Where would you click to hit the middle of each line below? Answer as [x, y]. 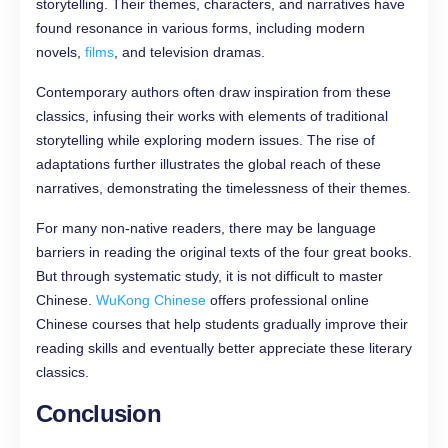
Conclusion [98, 414]
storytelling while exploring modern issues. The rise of [205, 140]
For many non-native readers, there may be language [206, 228]
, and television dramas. [189, 52]
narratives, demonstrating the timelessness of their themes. [223, 188]
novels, [60, 52]
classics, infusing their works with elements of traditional [212, 116]
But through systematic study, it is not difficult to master [209, 276]
